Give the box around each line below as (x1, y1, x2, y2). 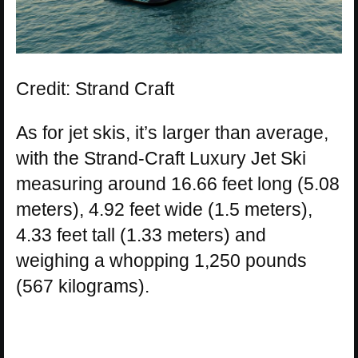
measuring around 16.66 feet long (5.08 (16, 173, 340, 195)
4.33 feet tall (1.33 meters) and (16, 225, 266, 246)
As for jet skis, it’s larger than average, (16, 122, 328, 144)
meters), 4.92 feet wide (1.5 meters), (16, 199, 312, 221)
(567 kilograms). (16, 276, 149, 297)
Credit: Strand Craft (16, 78, 174, 100)
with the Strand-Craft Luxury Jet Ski (16, 148, 306, 169)
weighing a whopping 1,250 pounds (16, 250, 307, 272)
